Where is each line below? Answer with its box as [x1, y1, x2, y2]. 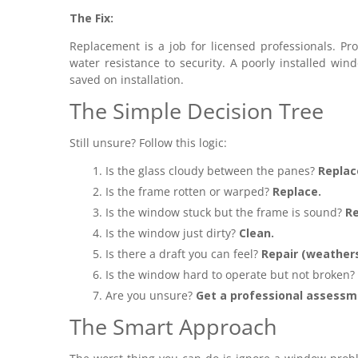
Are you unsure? [105, 288, 196, 303]
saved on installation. [70, 72, 184, 87]
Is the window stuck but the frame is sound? [105, 205, 345, 220]
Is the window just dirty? [105, 225, 239, 241]
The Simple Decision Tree [70, 97, 324, 125]
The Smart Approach [70, 312, 277, 341]
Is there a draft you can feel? [105, 246, 261, 261]
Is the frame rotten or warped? [105, 184, 272, 199]
